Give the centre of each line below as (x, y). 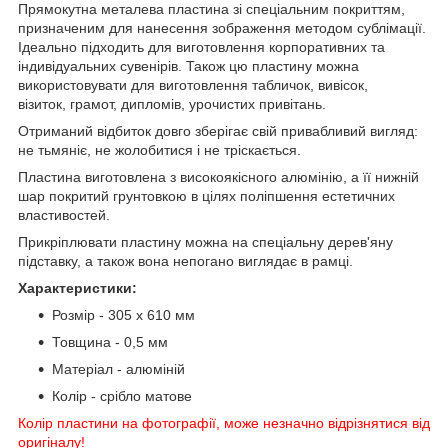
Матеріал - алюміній (118, 368)
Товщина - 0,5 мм (110, 341)
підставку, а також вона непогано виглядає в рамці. (185, 260)
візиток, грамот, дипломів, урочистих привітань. (172, 103)
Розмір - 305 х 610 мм (123, 314)
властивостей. (64, 214)
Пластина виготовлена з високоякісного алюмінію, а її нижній (218, 176)
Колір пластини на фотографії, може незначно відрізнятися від (224, 422)
